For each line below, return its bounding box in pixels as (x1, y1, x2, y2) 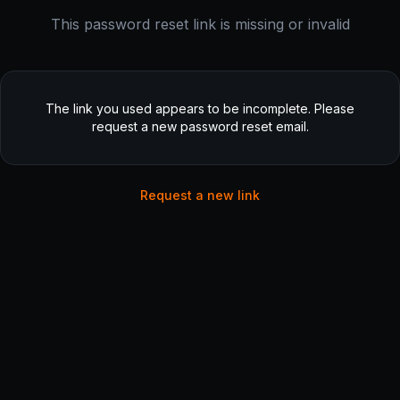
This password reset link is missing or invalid (50, 15, 350, 33)
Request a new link (140, 187, 260, 203)
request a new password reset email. (91, 119, 309, 134)
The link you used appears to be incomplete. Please (46, 101, 354, 116)
